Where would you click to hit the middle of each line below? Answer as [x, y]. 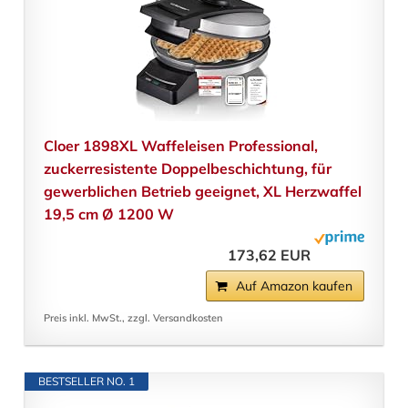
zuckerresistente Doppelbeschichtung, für [187, 169]
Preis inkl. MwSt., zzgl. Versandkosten [133, 318]
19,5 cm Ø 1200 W [108, 214]
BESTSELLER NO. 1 [86, 382]
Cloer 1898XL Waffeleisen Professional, [180, 146]
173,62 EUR [270, 255]
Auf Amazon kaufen [295, 286]
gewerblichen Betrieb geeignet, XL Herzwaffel [202, 192]
